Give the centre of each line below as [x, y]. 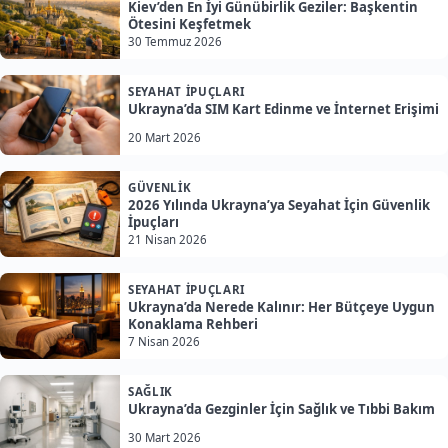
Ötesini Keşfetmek [189, 24]
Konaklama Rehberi [193, 324]
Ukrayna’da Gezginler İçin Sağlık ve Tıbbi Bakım [281, 409]
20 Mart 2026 [164, 138]
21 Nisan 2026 [167, 240]
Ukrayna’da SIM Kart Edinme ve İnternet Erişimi [283, 109]
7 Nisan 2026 [164, 342]
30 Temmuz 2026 [175, 42]
